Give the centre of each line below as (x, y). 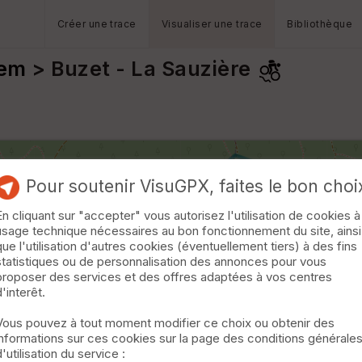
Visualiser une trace (212, 24)
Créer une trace (97, 24)
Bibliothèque (320, 24)
